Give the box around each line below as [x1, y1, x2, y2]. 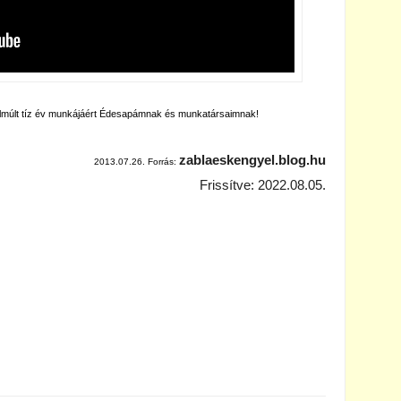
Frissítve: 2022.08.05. [200, 177, 326, 192]
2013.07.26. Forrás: [94, 157, 179, 166]
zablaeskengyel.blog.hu [179, 152, 326, 167]
